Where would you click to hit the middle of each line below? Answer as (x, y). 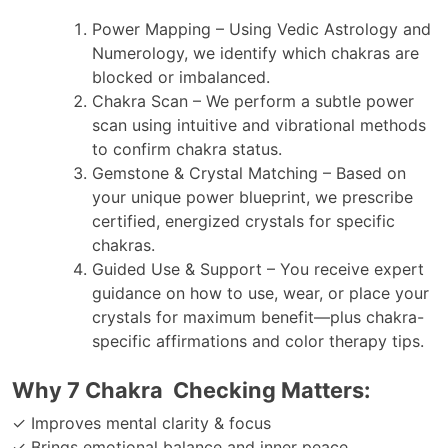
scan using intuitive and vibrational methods (259, 124)
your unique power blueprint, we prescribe (252, 196)
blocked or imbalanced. (181, 76)
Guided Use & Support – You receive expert (258, 268)
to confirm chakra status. (187, 148)
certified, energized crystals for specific (243, 220)
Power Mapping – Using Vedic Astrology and (261, 28)
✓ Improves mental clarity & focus (141, 422)
